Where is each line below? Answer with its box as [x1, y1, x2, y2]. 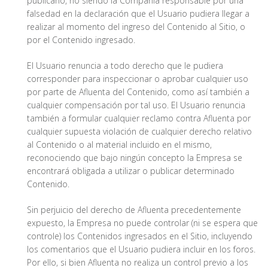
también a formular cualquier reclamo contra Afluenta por [27, 112, 251, 124]
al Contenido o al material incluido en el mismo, [27, 139, 212, 151]
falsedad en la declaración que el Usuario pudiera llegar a [27, 8, 249, 20]
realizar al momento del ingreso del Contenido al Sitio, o [27, 21, 245, 33]
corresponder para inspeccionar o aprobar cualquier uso [27, 73, 248, 85]
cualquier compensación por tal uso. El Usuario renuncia [27, 99, 245, 111]
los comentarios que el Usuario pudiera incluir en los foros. [27, 243, 255, 255]
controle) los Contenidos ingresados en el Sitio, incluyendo [27, 230, 252, 242]
